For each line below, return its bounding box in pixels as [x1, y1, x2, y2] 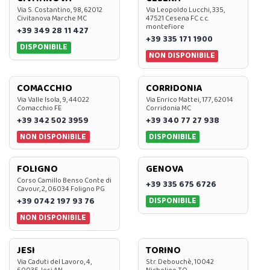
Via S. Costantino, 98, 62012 [17, 4, 102, 16]
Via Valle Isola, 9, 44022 [17, 93, 89, 105]
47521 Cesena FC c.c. [145, 13, 209, 25]
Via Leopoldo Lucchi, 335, [145, 4, 225, 16]
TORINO [145, 242, 181, 258]
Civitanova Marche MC [17, 13, 87, 25]
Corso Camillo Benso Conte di [17, 175, 111, 187]
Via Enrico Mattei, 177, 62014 [145, 93, 233, 105]
